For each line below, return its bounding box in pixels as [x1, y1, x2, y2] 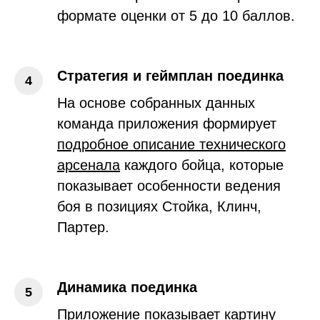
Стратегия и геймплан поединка [57, 67, 284, 84]
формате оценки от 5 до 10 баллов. [57, 7, 295, 24]
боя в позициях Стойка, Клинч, [57, 198, 261, 214]
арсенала [57, 156, 120, 173]
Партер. [57, 219, 109, 235]
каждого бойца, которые [120, 156, 284, 173]
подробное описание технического [57, 136, 286, 152]
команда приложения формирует [57, 115, 276, 131]
